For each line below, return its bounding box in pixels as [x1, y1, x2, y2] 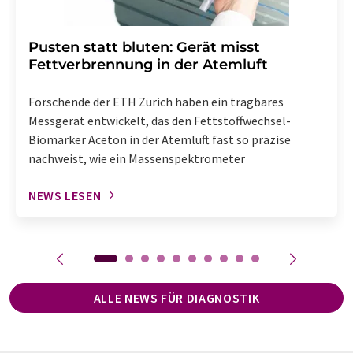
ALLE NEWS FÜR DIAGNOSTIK [93, 289, 260, 306]
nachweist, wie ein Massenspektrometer [28, 150, 245, 166]
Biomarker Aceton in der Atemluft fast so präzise [28, 131, 291, 147]
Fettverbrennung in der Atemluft [28, 55, 268, 73]
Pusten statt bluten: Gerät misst [28, 38, 260, 56]
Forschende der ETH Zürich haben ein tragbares [28, 93, 284, 110]
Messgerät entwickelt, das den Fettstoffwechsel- [28, 112, 291, 128]
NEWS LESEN [28, 187, 102, 203]
